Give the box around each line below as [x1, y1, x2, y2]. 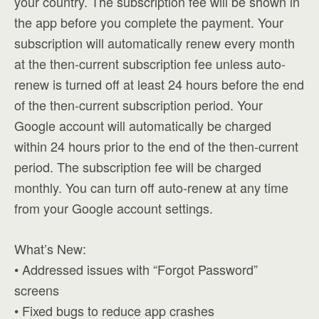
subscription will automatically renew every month [14, 33, 295, 52]
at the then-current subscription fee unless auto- [14, 54, 286, 73]
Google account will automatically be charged [14, 116, 271, 135]
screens [14, 281, 59, 299]
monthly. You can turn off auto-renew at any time [14, 178, 288, 197]
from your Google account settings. [14, 199, 213, 217]
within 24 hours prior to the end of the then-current [14, 137, 298, 155]
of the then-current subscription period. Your [14, 95, 263, 114]
